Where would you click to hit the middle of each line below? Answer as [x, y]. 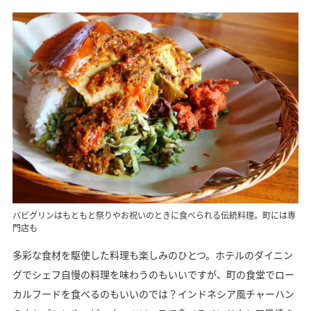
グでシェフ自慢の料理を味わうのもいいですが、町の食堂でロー [153, 275]
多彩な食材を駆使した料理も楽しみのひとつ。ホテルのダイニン [152, 255]
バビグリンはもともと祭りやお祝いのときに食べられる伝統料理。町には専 [154, 215]
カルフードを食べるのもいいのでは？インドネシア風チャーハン [153, 294]
